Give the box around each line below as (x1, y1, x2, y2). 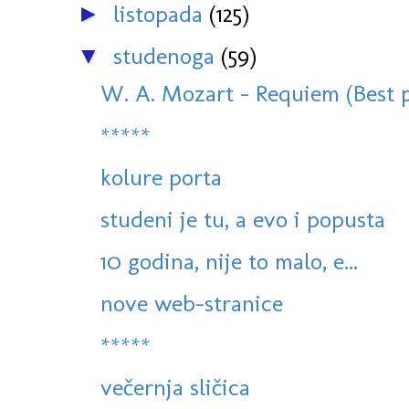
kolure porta (100, 163, 222, 193)
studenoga (113, 41, 221, 71)
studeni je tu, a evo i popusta (100, 204, 385, 235)
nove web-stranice (100, 288, 283, 319)
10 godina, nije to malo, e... (100, 246, 358, 277)
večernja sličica (100, 372, 250, 403)
